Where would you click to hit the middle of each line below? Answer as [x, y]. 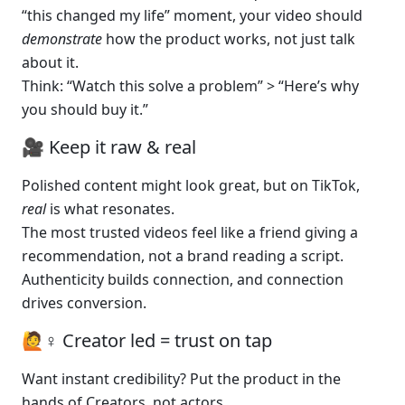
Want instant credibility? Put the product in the [181, 379]
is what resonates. [110, 209]
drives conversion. [84, 303]
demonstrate [62, 39]
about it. [50, 62]
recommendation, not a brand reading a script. [183, 256]
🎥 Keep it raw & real [109, 147]
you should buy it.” [85, 109]
